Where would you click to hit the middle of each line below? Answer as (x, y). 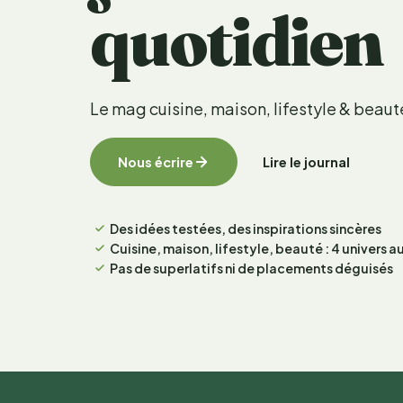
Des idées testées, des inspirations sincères (246, 228)
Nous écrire (156, 162)
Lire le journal (306, 162)
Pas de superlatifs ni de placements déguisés (251, 268)
